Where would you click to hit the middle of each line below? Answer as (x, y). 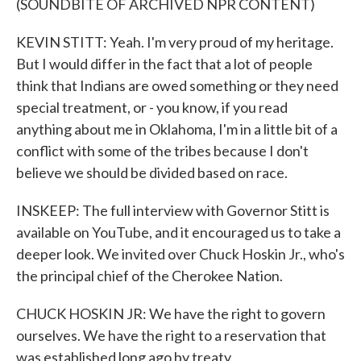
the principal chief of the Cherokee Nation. (149, 276)
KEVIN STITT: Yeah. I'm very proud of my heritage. (175, 42)
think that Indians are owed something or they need (177, 85)
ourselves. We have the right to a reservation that (171, 335)
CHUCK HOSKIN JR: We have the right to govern (171, 313)
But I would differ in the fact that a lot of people (164, 64)
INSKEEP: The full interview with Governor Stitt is (173, 210)
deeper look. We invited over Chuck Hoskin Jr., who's (180, 254)
